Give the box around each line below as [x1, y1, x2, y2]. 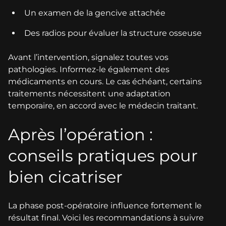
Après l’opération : [8, 125, 153, 145]
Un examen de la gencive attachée [24, 8, 165, 18]
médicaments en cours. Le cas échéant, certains [8, 77, 202, 87]
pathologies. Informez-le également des [8, 65, 169, 75]
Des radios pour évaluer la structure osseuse [24, 28, 202, 38]
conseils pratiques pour [8, 146, 198, 166]
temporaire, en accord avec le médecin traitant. [8, 101, 198, 111]
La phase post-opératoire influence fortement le [8, 201, 202, 211]
